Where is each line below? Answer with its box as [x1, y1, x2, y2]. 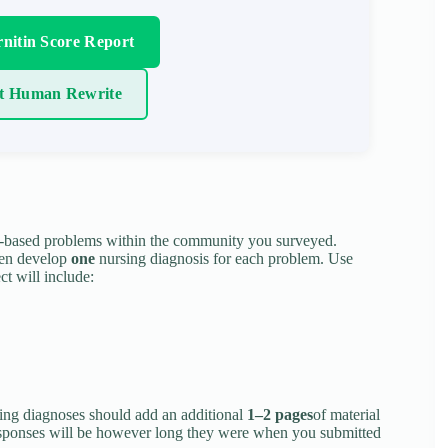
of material [313, 406, 380, 424]
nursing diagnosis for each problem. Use [95, 250, 353, 268]
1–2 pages [247, 406, 313, 424]
